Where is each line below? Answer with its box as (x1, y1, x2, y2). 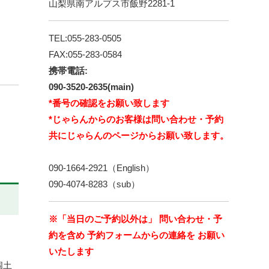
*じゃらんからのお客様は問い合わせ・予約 (49, 114, 223, 124)
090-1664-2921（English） (49, 163, 154, 173)
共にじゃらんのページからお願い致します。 (49, 130, 229, 141)
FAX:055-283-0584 (49, 49, 122, 59)
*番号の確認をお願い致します (49, 98, 169, 108)
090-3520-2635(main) (49, 82, 134, 92)
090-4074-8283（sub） (49, 179, 140, 189)
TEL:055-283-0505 (49, 33, 121, 43)
